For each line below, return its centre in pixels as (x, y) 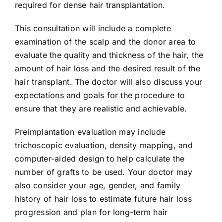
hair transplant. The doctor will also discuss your (109, 82)
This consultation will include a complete (93, 28)
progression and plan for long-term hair (91, 212)
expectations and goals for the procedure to (100, 95)
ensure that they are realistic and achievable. (101, 109)
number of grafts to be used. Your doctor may (104, 172)
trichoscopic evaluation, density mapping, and (104, 145)
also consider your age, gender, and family (98, 186)
